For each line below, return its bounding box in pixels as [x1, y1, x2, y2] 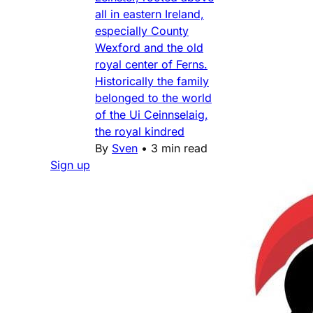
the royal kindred [95, 124, 184, 139]
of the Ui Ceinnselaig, [95, 108, 208, 122]
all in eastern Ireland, [95, 7, 204, 22]
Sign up [50, 158, 90, 173]
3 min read [151, 141, 208, 156]
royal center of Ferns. [95, 57, 208, 72]
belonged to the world [95, 91, 212, 105]
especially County [95, 24, 189, 38]
